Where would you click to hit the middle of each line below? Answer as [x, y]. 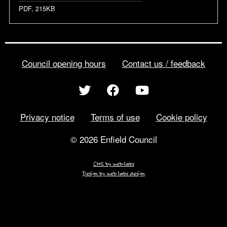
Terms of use [115, 117]
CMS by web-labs [113, 163]
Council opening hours [64, 63]
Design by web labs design [113, 173]
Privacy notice [47, 117]
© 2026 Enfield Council [113, 139]
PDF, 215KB [37, 9]
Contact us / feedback [164, 63]
